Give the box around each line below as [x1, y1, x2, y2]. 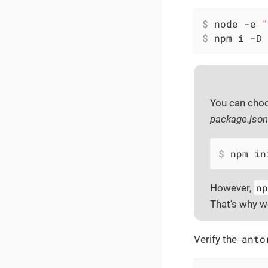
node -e [208, 17, 262, 30]
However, [210, 182, 254, 194]
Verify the [194, 233, 239, 245]
